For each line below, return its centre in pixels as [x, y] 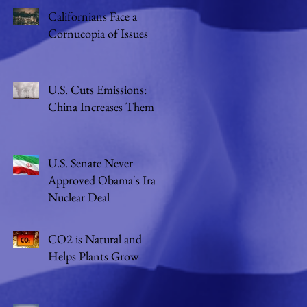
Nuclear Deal [79, 197]
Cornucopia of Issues [98, 33]
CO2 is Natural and [95, 239]
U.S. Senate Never [90, 163]
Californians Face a [93, 16]
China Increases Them [101, 107]
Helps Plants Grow [93, 256]
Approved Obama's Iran [105, 180]
